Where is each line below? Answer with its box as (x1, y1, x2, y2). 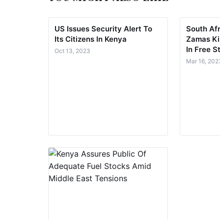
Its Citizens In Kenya (55, 34, 127, 44)
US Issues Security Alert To (55, 24, 152, 33)
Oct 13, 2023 (55, 47, 90, 55)
